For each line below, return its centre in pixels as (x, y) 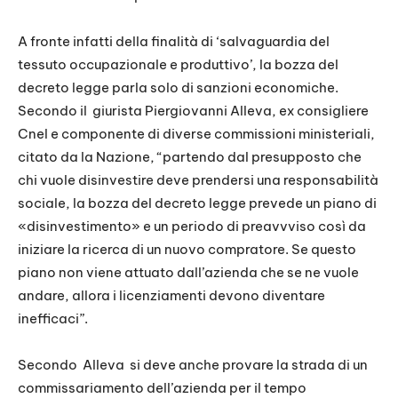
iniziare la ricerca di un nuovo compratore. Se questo (187, 250)
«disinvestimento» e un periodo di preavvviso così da (192, 227)
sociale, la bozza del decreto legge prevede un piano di (197, 203)
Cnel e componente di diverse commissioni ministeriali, (196, 134)
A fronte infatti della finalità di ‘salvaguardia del (174, 42)
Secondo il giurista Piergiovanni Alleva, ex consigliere (193, 111)
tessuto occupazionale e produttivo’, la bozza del (178, 65)
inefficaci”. (53, 319)
